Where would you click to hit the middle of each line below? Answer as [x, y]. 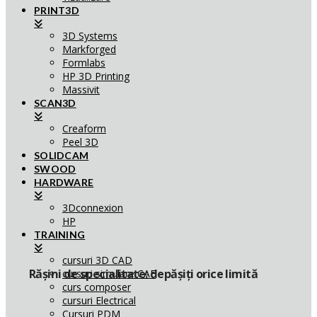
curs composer [97, 287]
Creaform [84, 128]
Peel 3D [80, 142]
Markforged [89, 49]
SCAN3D [55, 103]
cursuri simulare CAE [109, 273]
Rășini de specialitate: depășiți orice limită [143, 274]
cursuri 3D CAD [97, 260]
